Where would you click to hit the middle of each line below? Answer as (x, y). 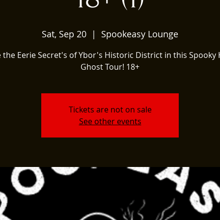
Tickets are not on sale (110, 109)
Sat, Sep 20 (64, 34)
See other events (110, 121)
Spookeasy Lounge (140, 34)
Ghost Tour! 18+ (110, 67)
